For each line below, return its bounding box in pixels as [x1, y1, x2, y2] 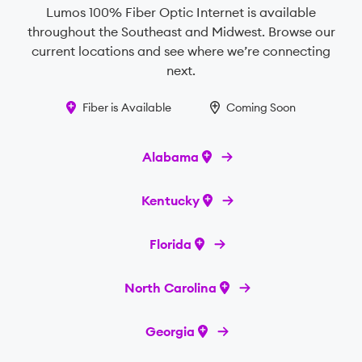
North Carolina [124, 280, 217, 297]
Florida [149, 236, 192, 253]
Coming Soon [226, 100, 296, 116]
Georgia [145, 323, 195, 340]
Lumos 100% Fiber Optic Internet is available [46, 4, 316, 21]
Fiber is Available [82, 100, 171, 116]
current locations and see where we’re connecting [32, 43, 330, 60]
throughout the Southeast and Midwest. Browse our [27, 23, 335, 40]
